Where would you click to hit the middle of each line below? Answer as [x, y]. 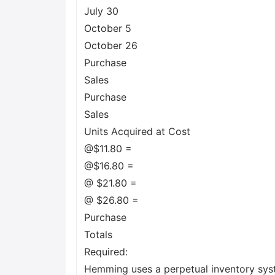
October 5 [108, 28]
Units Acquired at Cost [137, 131]
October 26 [111, 45]
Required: [106, 252]
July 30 [101, 11]
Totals [98, 234]
